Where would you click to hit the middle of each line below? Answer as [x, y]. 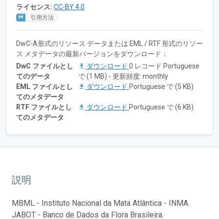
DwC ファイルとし [45, 66]
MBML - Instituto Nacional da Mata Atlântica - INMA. [101, 203]
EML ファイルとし [44, 86]
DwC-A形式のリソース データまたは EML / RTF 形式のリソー [109, 43]
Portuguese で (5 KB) [161, 86]
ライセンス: [34, 7]
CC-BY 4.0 [69, 7]
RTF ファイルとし [44, 107]
